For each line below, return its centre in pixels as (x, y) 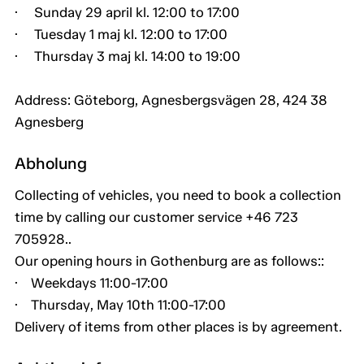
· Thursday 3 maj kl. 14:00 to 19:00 (128, 56)
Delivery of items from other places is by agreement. (178, 327)
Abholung (51, 164)
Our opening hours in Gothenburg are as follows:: (169, 261)
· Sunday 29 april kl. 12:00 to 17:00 (127, 13)
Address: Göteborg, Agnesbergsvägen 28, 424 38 (171, 100)
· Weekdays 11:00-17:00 (91, 283)
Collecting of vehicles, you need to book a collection (178, 195)
